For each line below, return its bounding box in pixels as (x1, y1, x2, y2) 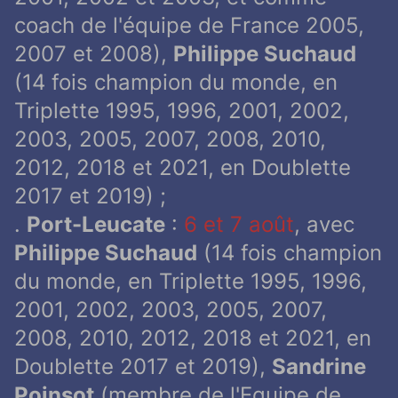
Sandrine (272, 354, 366, 380)
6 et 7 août (184, 211, 294, 238)
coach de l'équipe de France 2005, (14, 12, 364, 39)
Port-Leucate (27, 211, 165, 238)
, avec (294, 211, 354, 238)
